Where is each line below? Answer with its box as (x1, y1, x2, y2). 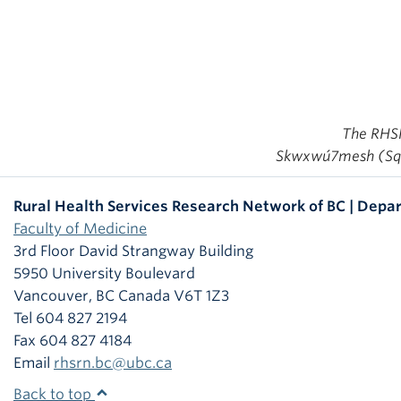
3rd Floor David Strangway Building (13, 243, 253, 260)
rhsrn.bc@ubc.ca (54, 354, 172, 372)
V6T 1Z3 (174, 287, 229, 305)
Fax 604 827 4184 (13, 332, 132, 350)
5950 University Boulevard (13, 265, 195, 283)
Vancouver (13, 287, 89, 305)
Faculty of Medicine (13, 220, 147, 238)
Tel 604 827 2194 (13, 310, 127, 328)
